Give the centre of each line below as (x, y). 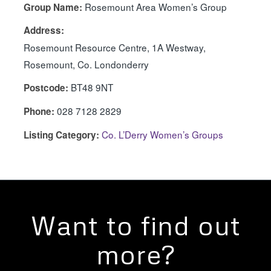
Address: (44, 30)
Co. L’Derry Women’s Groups (162, 134)
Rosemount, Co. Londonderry (86, 64)
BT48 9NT (92, 87)
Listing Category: (61, 135)
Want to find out (135, 225)
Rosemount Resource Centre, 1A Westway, (114, 47)
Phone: (39, 111)
